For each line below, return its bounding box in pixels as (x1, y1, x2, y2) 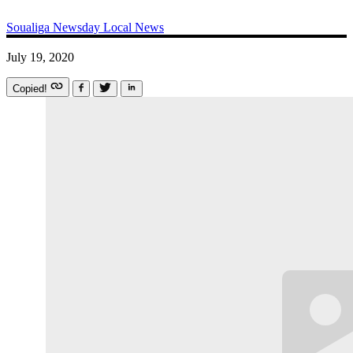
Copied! (13, 82, 50, 95)
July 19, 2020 (6, 50, 74, 64)
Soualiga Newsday (6, 20, 103, 34)
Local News (103, 20, 164, 34)
